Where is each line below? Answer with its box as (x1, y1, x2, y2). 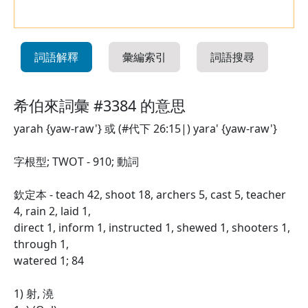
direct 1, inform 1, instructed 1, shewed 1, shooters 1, (14, 220, 290, 235)
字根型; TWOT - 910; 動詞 (14, 154, 139, 169)
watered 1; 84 (14, 253, 84, 268)
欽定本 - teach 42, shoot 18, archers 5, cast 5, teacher (14, 187, 286, 202)
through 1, (14, 236, 69, 252)
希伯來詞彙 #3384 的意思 (14, 96, 186, 115)
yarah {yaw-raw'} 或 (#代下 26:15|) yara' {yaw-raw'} (14, 121, 277, 136)
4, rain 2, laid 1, (14, 203, 91, 219)
